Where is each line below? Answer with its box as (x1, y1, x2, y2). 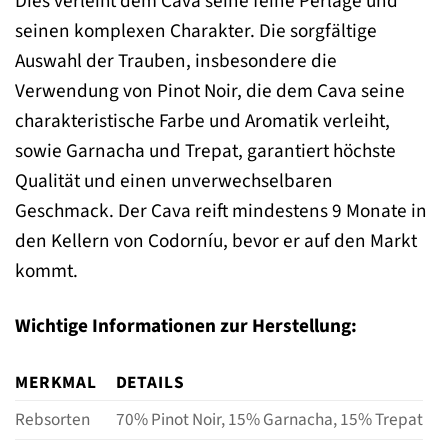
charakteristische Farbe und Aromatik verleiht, (15, 107, 390, 136)
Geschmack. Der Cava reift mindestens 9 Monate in (15, 197, 427, 226)
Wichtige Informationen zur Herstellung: (15, 312, 357, 341)
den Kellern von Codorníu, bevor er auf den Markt (15, 227, 417, 256)
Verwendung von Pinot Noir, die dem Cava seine (15, 77, 405, 106)
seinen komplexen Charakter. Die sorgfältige (15, 17, 377, 46)
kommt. (15, 257, 78, 286)
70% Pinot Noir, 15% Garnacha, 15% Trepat (115, 407, 423, 433)
